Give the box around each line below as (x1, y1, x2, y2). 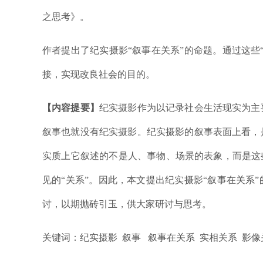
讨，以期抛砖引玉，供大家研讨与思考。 (42, 198, 211, 209)
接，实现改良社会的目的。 (42, 69, 155, 79)
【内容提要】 (42, 102, 99, 113)
